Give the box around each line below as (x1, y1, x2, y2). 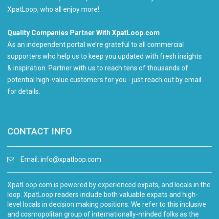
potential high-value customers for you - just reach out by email (7, 76, 201, 84)
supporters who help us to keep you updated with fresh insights (7, 52, 202, 61)
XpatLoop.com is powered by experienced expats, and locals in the (7, 181, 211, 189)
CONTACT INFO (7, 126, 72, 137)
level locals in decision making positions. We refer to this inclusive (7, 200, 206, 209)
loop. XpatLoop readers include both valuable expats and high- (7, 191, 198, 199)
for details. (7, 88, 40, 96)
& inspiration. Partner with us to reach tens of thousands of (7, 64, 188, 72)
